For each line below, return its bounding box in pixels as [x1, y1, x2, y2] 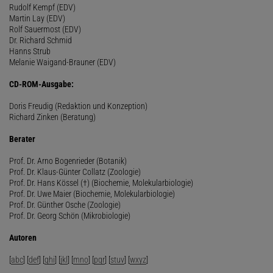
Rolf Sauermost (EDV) [9, 24, 81, 34]
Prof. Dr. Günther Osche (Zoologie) [9, 199, 121, 210]
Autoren [9, 232, 37, 243]
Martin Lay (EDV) [9, 13, 65, 23]
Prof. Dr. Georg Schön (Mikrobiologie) [9, 210, 130, 221]
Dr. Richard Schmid [9, 35, 72, 45]
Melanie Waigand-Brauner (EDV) [9, 57, 116, 67]
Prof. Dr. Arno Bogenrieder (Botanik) [9, 155, 127, 166]
